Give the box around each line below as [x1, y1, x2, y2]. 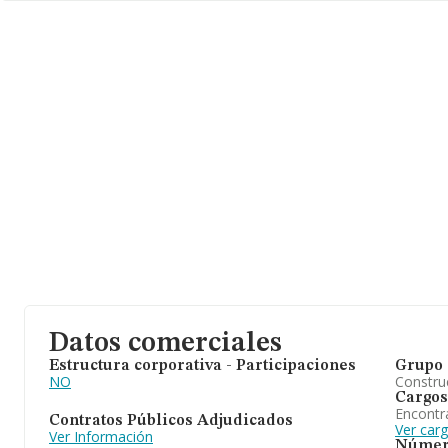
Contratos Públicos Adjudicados [49, 412, 293, 429]
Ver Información [49, 426, 153, 446]
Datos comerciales [49, 330, 282, 358]
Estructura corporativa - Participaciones [49, 358, 356, 374]
